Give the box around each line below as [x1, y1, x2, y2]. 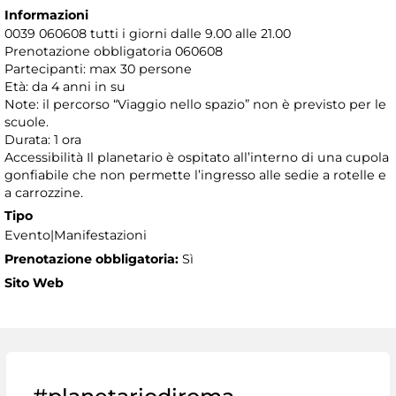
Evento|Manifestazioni [4, 227, 147, 244]
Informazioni [4, 7, 88, 24]
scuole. [4, 114, 49, 131]
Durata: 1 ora [4, 132, 81, 148]
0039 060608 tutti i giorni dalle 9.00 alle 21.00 [4, 26, 291, 42]
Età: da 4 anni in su [4, 79, 126, 95]
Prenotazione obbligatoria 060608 [4, 43, 223, 60]
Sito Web [4, 275, 64, 292]
